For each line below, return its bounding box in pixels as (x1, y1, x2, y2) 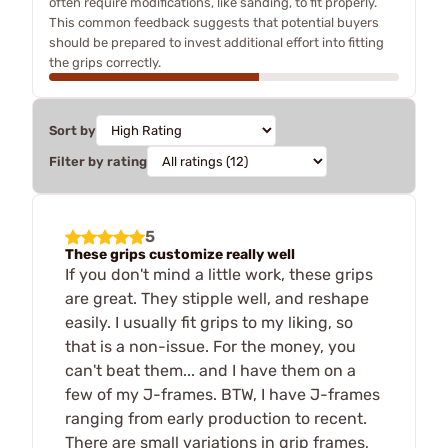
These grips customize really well (65, 246, 295, 263)
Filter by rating (49, 154, 147, 169)
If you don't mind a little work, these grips (65, 265, 373, 284)
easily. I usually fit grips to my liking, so (65, 313, 353, 332)
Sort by (49, 123, 96, 138)
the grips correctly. (49, 55, 161, 70)
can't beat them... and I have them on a (65, 361, 356, 380)
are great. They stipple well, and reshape (65, 289, 369, 308)
